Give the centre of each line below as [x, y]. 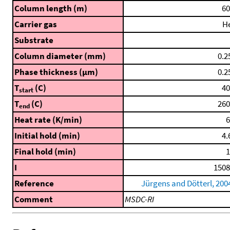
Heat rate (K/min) [48, 120]
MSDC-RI [139, 199]
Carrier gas [36, 24]
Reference [34, 184]
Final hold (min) [45, 152]
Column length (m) [51, 8]
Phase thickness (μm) [56, 72]
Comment [34, 199]
